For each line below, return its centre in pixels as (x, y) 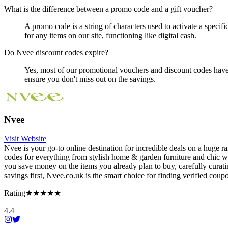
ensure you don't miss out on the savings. (90, 79)
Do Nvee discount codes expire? (56, 53)
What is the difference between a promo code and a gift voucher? (108, 9)
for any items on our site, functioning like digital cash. (110, 35)
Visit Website (25, 139)
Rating (15, 193)
